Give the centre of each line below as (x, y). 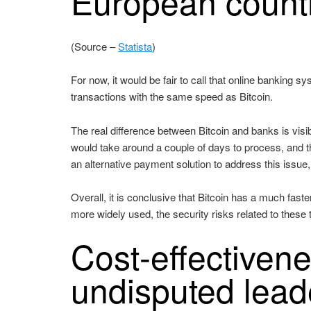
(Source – (95, 47)
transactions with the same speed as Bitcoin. (172, 96)
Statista (135, 47)
